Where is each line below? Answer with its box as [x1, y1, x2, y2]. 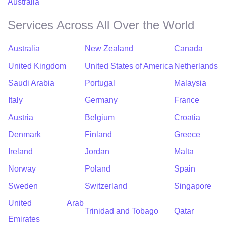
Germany [85, 95, 118, 104]
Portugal [85, 78, 115, 87]
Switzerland [85, 181, 127, 190]
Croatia [174, 112, 200, 122]
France [174, 95, 199, 104]
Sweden [8, 181, 38, 190]
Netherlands [174, 61, 218, 70]
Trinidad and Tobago [85, 206, 158, 215]
